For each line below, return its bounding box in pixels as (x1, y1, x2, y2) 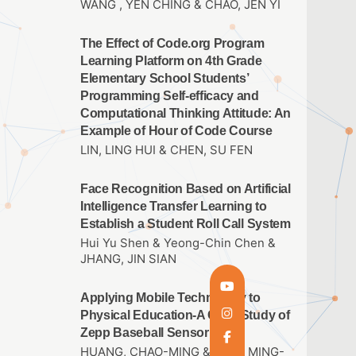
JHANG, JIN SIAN (80, 252, 176, 267)
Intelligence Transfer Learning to (80, 199, 267, 213)
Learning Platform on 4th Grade (80, 53, 262, 68)
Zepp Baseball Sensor (80, 326, 209, 340)
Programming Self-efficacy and (80, 88, 259, 103)
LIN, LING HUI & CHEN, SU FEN (80, 142, 253, 157)
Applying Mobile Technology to (80, 291, 261, 305)
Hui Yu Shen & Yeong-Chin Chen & (80, 236, 276, 251)
